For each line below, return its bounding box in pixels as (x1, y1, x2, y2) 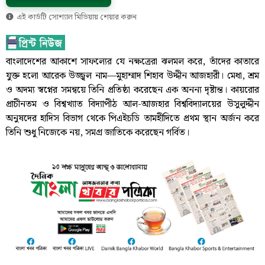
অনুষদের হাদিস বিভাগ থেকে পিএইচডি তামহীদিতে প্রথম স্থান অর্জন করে (6, 111, 259, 127)
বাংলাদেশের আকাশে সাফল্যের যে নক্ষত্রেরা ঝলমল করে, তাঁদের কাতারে (6, 54, 259, 70)
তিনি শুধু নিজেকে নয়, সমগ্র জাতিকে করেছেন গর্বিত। (6, 125, 189, 141)
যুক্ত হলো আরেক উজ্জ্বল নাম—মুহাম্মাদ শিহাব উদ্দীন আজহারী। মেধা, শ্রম (6, 69, 259, 84)
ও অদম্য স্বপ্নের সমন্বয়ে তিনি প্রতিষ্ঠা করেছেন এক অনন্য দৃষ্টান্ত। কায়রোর (6, 83, 259, 98)
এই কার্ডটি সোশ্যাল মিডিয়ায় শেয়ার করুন (17, 11, 137, 24)
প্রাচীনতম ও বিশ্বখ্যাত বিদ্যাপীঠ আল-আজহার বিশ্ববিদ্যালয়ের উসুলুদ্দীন (6, 97, 259, 112)
